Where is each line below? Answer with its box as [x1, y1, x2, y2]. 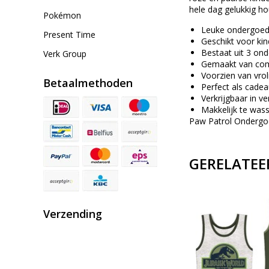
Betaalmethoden [43, 76, 133, 90]
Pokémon [43, 10, 81, 21]
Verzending [43, 207, 102, 221]
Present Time [43, 29, 95, 40]
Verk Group [43, 48, 86, 59]
